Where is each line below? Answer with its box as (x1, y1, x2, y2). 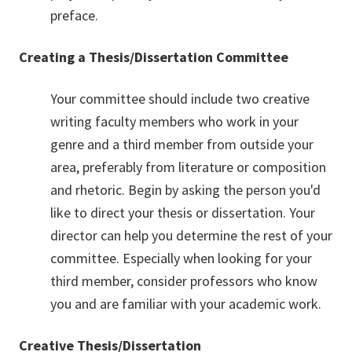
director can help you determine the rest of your (50, 225, 332, 244)
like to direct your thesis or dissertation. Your (50, 203, 315, 222)
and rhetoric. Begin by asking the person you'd (50, 180, 321, 199)
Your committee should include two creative (50, 89, 310, 108)
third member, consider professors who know (50, 271, 317, 290)
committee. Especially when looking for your (50, 248, 312, 267)
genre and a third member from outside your (50, 134, 313, 153)
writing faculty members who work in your (50, 112, 299, 130)
